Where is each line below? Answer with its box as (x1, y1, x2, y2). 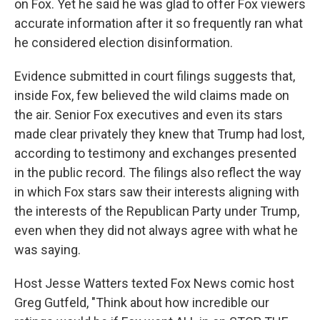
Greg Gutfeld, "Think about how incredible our (14, 295, 269, 310)
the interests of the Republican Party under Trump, (14, 204, 299, 219)
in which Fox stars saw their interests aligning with (14, 184, 299, 199)
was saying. (14, 242, 81, 257)
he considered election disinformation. (14, 35, 233, 50)
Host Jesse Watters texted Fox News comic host (14, 276, 294, 291)
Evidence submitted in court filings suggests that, (14, 69, 295, 84)
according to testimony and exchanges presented (14, 146, 296, 161)
